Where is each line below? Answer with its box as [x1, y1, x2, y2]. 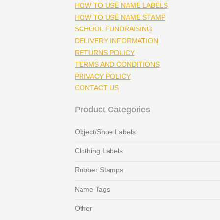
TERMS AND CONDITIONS [75, 60, 160, 68]
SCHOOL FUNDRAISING [75, 25, 152, 33]
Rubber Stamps [75, 165, 123, 174]
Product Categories [75, 104, 150, 114]
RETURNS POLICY [75, 48, 135, 56]
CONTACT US [75, 83, 119, 92]
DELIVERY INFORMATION [75, 36, 158, 45]
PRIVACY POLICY [75, 72, 131, 80]
